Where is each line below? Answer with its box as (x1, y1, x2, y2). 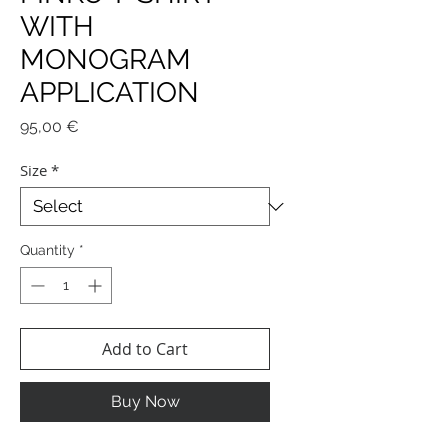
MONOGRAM (20, 43, 191, 76)
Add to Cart (102, 338, 188, 360)
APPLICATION (20, 76, 199, 109)
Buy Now (110, 392, 180, 411)
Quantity (20, 242, 75, 258)
